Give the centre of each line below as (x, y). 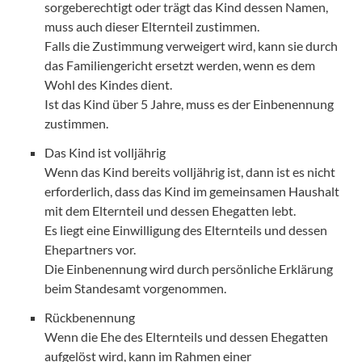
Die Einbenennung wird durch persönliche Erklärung (189, 268)
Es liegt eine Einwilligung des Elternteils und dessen (186, 229)
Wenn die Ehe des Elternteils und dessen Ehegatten (186, 336)
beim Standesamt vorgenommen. (135, 288)
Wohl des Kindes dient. (108, 84)
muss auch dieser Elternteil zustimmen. (152, 26)
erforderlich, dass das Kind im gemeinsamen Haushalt (192, 191)
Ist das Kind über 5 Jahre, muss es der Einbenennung (189, 103)
